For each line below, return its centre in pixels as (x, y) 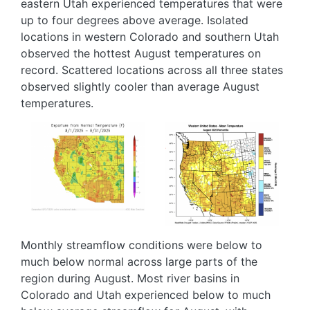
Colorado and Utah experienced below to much (146, 295)
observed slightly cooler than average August (140, 86)
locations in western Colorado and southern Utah (150, 36)
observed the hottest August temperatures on (141, 53)
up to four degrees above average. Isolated (135, 20)
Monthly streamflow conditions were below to (142, 245)
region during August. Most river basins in (130, 279)
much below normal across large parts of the (139, 262)
